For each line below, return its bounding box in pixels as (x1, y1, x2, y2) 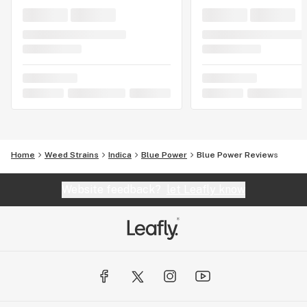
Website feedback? (62, 183, 167, 197)
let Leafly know (167, 183, 245, 197)
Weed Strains (45, 150, 99, 160)
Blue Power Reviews (197, 150, 278, 160)
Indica (108, 150, 132, 160)
